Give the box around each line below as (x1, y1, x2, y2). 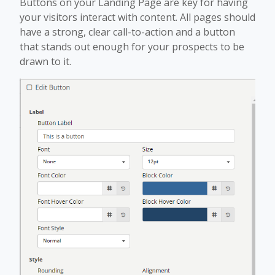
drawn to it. (20, 54, 71, 68)
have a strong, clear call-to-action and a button (20, 25, 235, 39)
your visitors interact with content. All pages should (20, 10, 255, 24)
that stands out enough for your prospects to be (20, 39, 244, 53)
